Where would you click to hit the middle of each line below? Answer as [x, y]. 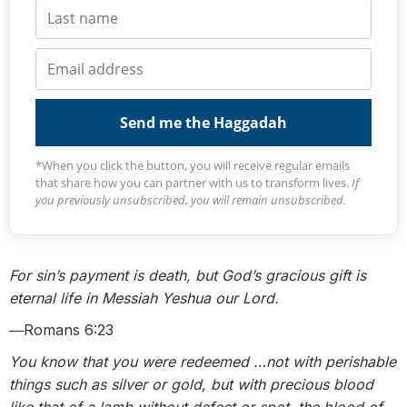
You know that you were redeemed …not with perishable [203, 362]
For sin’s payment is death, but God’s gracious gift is [188, 276]
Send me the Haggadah [203, 123]
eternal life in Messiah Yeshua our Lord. [144, 298]
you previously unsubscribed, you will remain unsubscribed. [191, 200]
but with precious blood [292, 385]
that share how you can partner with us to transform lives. [194, 183]
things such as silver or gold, [108, 385]
